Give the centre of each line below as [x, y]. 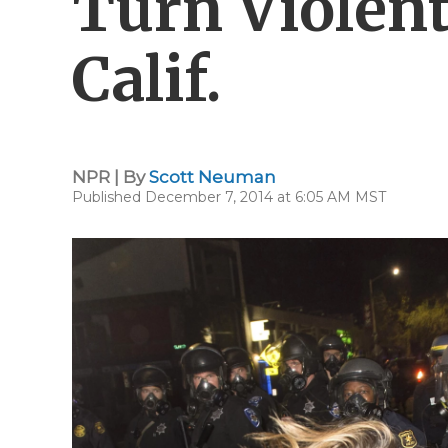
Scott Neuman [212, 177]
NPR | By [110, 177]
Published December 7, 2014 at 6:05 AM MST [229, 197]
